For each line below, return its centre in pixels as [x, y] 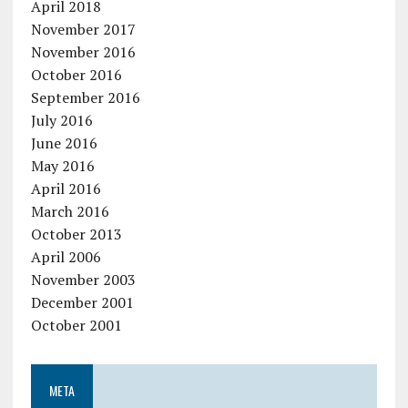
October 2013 [76, 235]
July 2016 [61, 121]
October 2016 [76, 75]
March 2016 [70, 212]
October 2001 [76, 326]
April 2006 [66, 257]
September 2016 [85, 98]
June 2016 [64, 143]
